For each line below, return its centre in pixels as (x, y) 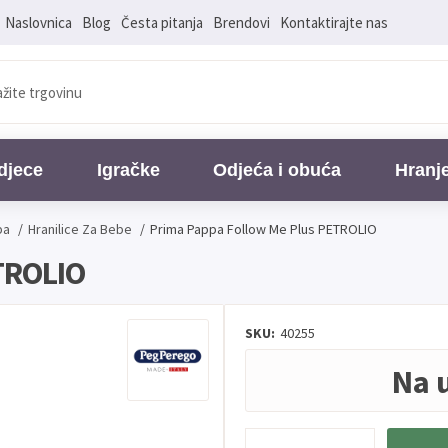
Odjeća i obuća (277, 170)
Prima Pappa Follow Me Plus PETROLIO (263, 229)
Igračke (128, 170)
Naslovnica (38, 22)
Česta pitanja (161, 22)
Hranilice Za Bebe (80, 229)
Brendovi (241, 22)
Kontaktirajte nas (333, 22)
